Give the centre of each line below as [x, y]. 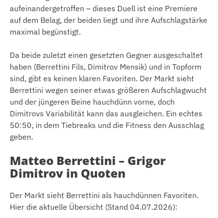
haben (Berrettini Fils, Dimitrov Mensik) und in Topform [106, 66]
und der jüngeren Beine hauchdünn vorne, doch [92, 101]
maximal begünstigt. [45, 31]
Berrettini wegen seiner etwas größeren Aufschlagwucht [108, 90]
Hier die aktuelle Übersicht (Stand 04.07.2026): [94, 207]
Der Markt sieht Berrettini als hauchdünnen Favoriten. [104, 195]
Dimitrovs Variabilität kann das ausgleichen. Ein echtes [106, 113]
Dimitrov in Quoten [68, 173]
